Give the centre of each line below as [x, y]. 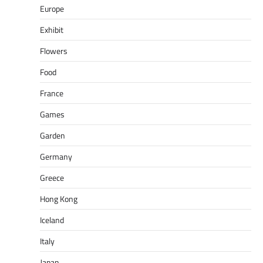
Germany [56, 156]
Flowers [54, 50]
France [52, 93]
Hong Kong [59, 198]
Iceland [52, 220]
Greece [52, 177]
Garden [53, 135]
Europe [52, 8]
